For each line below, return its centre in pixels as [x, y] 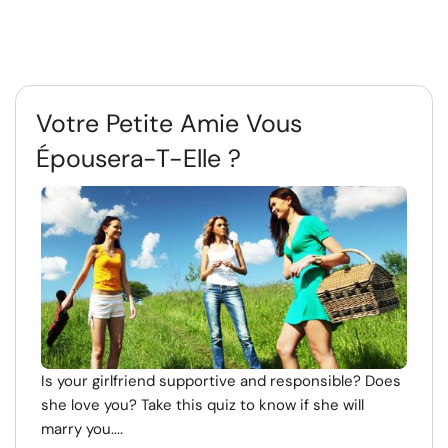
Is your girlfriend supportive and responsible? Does [221, 381]
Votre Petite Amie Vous [169, 123]
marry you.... [82, 429]
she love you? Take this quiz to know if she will [202, 405]
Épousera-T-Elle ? [138, 158]
